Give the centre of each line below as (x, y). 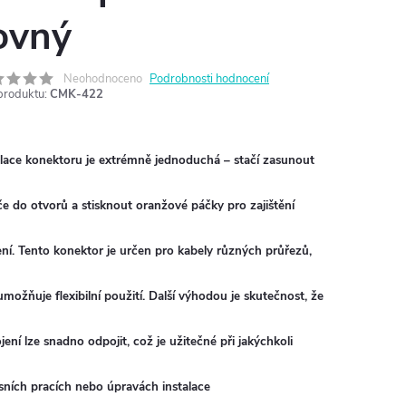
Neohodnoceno (103, 79)
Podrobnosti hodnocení (209, 79)
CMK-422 (77, 94)
